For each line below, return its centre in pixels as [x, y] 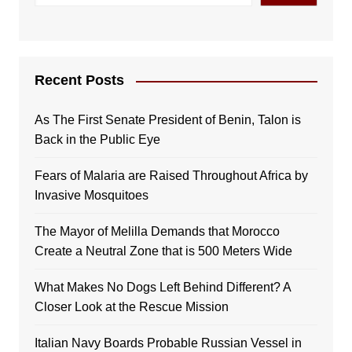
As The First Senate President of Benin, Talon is [167, 120]
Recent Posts [79, 81]
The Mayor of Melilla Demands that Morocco [157, 232]
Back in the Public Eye [97, 140]
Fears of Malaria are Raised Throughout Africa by [171, 176]
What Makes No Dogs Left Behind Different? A [162, 288]
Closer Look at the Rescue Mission [131, 307]
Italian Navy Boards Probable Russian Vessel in [168, 343]
